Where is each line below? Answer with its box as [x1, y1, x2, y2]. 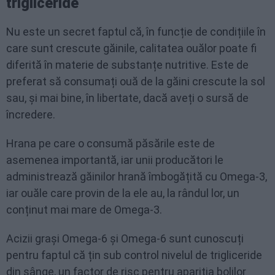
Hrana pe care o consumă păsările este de [6, 137, 215, 150]
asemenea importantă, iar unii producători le [6, 153, 223, 166]
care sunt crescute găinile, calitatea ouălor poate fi [6, 42, 257, 55]
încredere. [6, 108, 55, 121]
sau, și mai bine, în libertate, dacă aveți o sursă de [6, 91, 249, 104]
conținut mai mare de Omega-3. [6, 203, 162, 216]
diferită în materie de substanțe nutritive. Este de [6, 58, 249, 71]
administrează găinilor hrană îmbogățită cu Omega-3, [6, 170, 267, 183]
